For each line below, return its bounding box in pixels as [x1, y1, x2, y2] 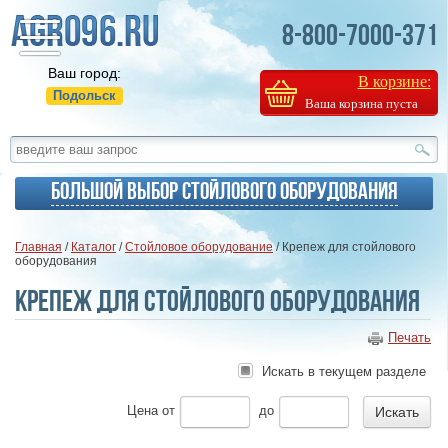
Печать [388, 330, 431, 346]
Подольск [53, 87, 116, 103]
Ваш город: [48, 64, 121, 81]
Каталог [71, 240, 116, 254]
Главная [15, 240, 62, 254]
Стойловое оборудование [125, 240, 273, 254]
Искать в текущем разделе [262, 363, 426, 379]
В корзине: [357, 73, 431, 90]
